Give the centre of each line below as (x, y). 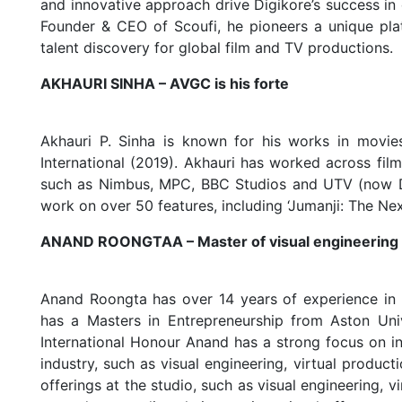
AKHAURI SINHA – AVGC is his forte (165, 84)
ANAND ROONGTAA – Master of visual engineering (220, 242)
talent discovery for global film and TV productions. (217, 48)
